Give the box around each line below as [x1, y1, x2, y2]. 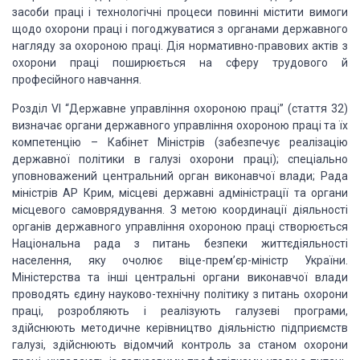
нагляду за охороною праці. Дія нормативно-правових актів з [12, 39, 348, 52]
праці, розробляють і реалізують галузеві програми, [12, 305, 348, 317]
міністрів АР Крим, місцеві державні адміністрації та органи [12, 186, 348, 199]
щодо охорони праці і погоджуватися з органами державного [12, 22, 348, 35]
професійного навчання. [12, 73, 141, 86]
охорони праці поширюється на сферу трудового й [12, 56, 348, 69]
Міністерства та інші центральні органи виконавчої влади [12, 271, 348, 284]
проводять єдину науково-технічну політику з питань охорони [12, 288, 348, 301]
